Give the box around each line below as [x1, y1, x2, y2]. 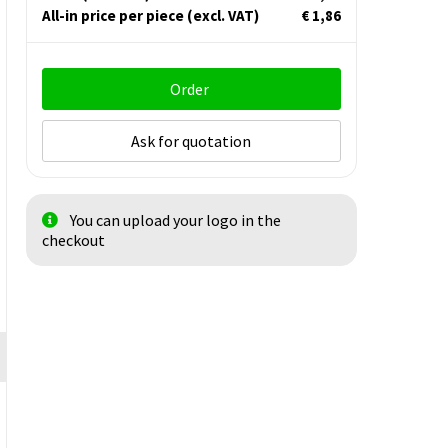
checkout [41, 230, 105, 251]
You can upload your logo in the [69, 210, 281, 231]
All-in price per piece [41, 6, 187, 26]
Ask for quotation [131, 131, 252, 152]
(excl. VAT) [186, 6, 259, 26]
